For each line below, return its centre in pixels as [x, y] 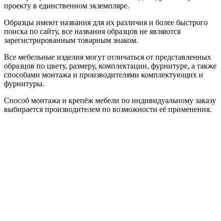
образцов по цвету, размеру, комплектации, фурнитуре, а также [110, 66]
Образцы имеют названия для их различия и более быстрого [106, 22]
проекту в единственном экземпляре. [67, 5]
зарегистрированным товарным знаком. [71, 40]
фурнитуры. [24, 83]
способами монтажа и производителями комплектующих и [104, 74]
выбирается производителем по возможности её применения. [108, 109]
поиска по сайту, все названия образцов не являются [92, 31]
